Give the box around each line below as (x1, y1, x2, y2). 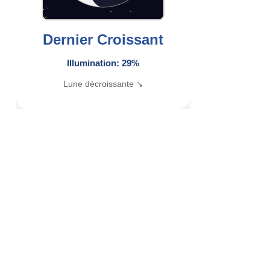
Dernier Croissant (43, 31, 163, 48)
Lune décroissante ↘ (63, 79, 143, 89)
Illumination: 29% (67, 58, 139, 68)
